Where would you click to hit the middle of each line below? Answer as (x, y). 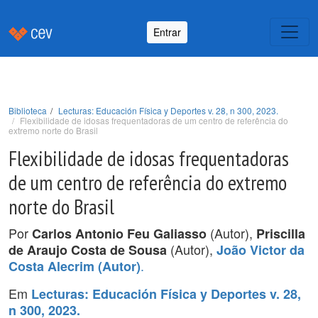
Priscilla (281, 234)
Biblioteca (28, 110)
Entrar (167, 32)
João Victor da (261, 250)
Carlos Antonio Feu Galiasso (119, 234)
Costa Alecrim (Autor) (75, 266)
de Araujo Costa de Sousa (88, 250)
